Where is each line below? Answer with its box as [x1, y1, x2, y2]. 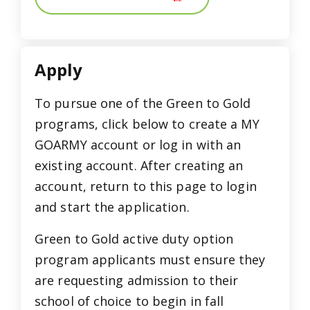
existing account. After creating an [35, 156, 244, 174]
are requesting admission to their [35, 271, 239, 289]
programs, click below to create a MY [35, 115, 259, 132]
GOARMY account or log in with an [35, 136, 241, 153]
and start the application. [35, 198, 190, 215]
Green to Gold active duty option [35, 230, 234, 247]
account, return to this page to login [35, 177, 257, 194]
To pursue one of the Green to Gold [35, 94, 251, 111]
